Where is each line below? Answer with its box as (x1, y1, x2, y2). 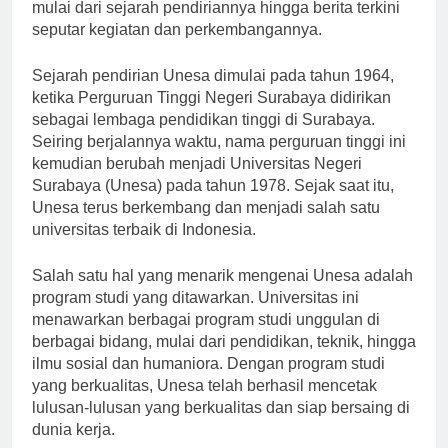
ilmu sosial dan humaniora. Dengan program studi (32, 372, 385, 390)
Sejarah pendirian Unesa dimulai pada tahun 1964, (32, 84, 394, 102)
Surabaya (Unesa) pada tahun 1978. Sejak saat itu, (32, 194, 394, 212)
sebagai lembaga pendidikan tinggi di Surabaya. (32, 128, 375, 146)
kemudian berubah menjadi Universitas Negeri (32, 172, 362, 190)
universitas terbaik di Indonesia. (32, 238, 256, 256)
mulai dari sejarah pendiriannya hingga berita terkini (32, 16, 400, 34)
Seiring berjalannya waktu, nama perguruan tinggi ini (32, 150, 406, 168)
